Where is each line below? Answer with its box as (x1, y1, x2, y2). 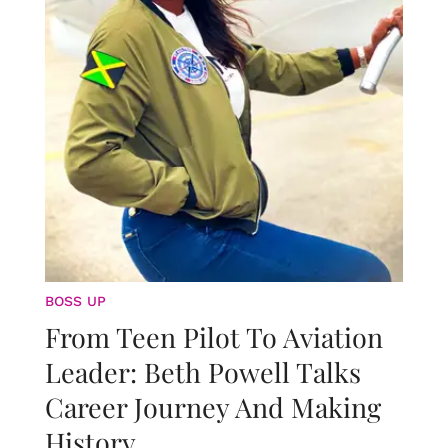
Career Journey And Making (45, 389, 381, 426)
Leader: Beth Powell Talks (45, 354, 361, 391)
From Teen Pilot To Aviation (45, 319, 383, 356)
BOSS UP (45, 293, 106, 310)
